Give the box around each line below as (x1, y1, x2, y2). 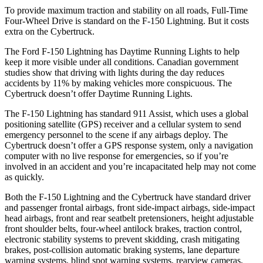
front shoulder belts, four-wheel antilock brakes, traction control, (5, 223, 242, 234)
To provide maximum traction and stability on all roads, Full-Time (5, 5, 248, 15)
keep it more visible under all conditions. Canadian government (5, 56, 238, 67)
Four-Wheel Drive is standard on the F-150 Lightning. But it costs (5, 15, 249, 26)
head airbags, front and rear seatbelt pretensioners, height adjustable (5, 213, 254, 223)
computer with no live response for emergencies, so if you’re (5, 150, 228, 161)
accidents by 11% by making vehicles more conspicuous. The (5, 77, 232, 88)
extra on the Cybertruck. (5, 26, 95, 36)
